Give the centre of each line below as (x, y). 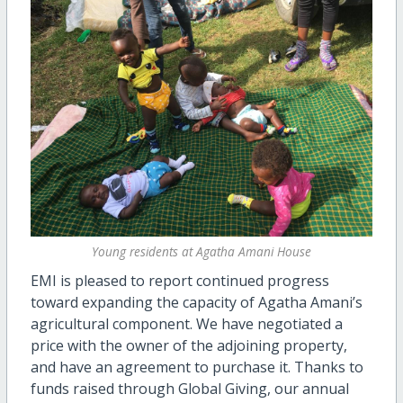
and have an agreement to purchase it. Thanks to (197, 367)
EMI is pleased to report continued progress (179, 280)
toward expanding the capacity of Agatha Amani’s (196, 302)
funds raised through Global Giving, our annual (189, 388)
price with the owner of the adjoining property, (188, 345)
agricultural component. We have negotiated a (186, 323)
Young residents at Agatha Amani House (201, 252)
